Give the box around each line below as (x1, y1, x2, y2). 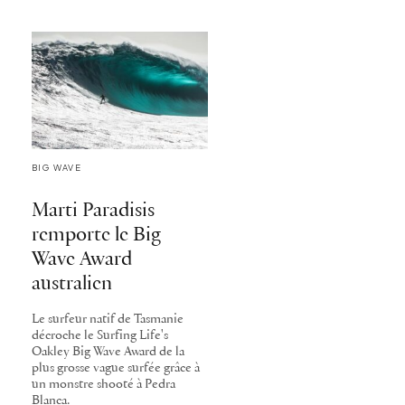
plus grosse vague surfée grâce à (32, 362, 200, 376)
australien (32, 273, 112, 295)
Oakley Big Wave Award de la (32, 345, 184, 360)
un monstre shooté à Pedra (32, 378, 175, 392)
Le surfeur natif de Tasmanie (32, 313, 184, 327)
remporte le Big (32, 224, 161, 246)
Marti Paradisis (32, 200, 155, 221)
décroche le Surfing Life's (32, 329, 168, 344)
